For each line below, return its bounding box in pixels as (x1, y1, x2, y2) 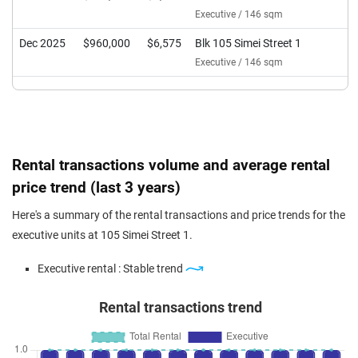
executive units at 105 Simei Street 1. (12, 229, 193, 242)
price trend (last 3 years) (12, 178, 181, 197)
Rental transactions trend (98, 300, 262, 316)
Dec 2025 (19, 37, 66, 50)
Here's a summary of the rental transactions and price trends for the (12, 209, 345, 222)
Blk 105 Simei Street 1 (195, 37, 301, 50)
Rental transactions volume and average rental (12, 156, 330, 174)
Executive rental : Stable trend (38, 262, 185, 276)
